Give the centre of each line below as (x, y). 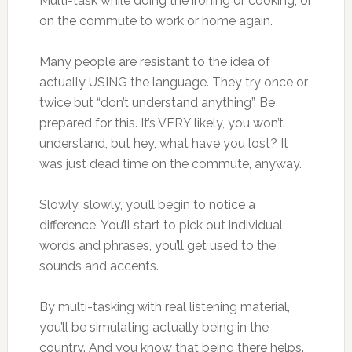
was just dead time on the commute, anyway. (170, 164)
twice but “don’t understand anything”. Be (157, 103)
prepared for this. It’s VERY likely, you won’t (161, 123)
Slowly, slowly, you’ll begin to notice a (147, 205)
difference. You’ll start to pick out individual (161, 225)
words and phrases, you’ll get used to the (157, 246)
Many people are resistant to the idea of (154, 62)
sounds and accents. (99, 266)
